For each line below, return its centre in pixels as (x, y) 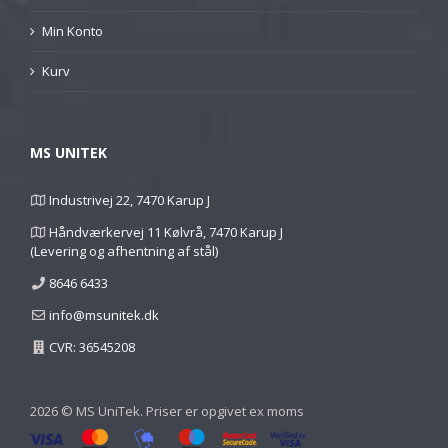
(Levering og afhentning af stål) (124, 251)
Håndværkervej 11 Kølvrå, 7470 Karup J (166, 232)
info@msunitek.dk (104, 315)
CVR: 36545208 (92, 347)
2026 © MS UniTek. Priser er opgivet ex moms (167, 411)
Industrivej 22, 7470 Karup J (130, 200)
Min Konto (72, 31)
